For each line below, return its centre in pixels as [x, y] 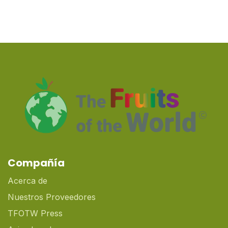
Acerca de [27, 181]
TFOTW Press [35, 213]
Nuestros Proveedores [52, 197]
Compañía [36, 163]
